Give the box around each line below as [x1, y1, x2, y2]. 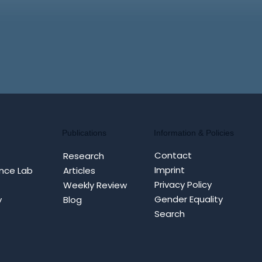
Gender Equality [154, 193, 223, 206]
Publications [61, 128, 106, 138]
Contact [154, 149, 192, 162]
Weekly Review [63, 178, 127, 191]
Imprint [154, 164, 185, 177]
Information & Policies [153, 127, 234, 137]
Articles [63, 164, 95, 177]
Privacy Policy [154, 178, 212, 191]
